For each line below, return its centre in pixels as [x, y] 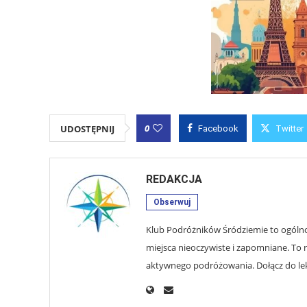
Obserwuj [172, 202]
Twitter [290, 129]
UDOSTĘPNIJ [87, 129]
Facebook [218, 129]
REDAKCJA [174, 180]
